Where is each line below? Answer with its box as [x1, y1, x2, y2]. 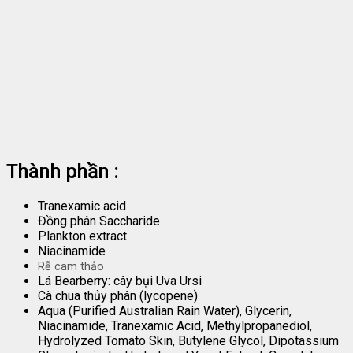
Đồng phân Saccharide [38, 213, 160, 229]
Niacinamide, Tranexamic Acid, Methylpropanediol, [38, 318, 312, 333]
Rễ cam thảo [38, 259, 104, 273]
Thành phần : [6, 160, 123, 183]
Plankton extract [38, 228, 127, 243]
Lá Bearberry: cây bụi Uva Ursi [38, 273, 202, 288]
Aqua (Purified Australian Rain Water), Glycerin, [38, 303, 292, 318]
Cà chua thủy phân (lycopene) [38, 288, 198, 303]
